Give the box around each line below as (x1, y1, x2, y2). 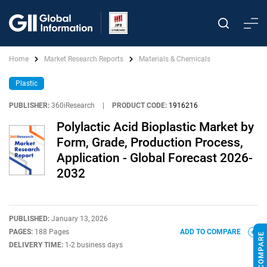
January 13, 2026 (51, 215, 108, 223)
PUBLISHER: (9, 101, 49, 110)
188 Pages (35, 228, 69, 236)
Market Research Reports (44, 55, 123, 63)
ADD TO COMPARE (180, 228, 243, 236)
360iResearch (51, 101, 95, 110)
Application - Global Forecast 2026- (57, 151, 253, 165)
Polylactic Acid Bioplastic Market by (57, 120, 254, 134)
